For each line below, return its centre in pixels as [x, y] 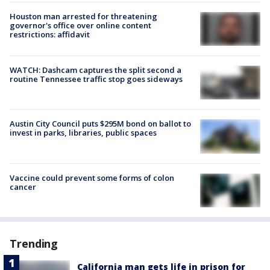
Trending [34, 243]
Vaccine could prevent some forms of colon [92, 177]
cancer [23, 187]
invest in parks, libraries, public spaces [83, 133]
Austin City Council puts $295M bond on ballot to [100, 124]
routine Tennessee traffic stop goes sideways [96, 79]
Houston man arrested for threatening [83, 16]
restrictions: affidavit [50, 34]
